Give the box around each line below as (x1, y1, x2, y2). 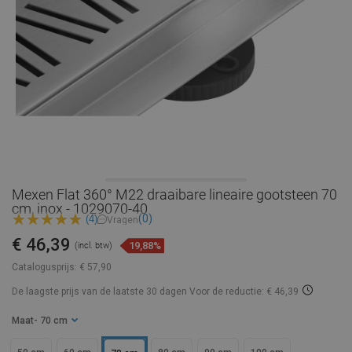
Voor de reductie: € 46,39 (189, 286, 299, 298)
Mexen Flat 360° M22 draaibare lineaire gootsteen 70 (12, 186, 337, 203)
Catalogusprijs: (12, 262, 77, 273)
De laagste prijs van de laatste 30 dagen (12, 286, 189, 298)
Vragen (107, 214, 138, 225)
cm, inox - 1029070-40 (12, 200, 148, 217)
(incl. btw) (75, 240, 112, 251)
